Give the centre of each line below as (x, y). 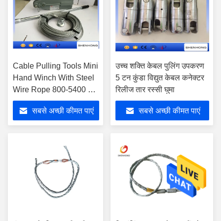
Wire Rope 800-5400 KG (56, 90)
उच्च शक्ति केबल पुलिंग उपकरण (160, 66)
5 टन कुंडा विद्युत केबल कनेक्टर (160, 78)
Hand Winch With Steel (54, 78)
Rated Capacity (40, 101)
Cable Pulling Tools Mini (55, 66)
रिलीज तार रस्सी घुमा (145, 90)
